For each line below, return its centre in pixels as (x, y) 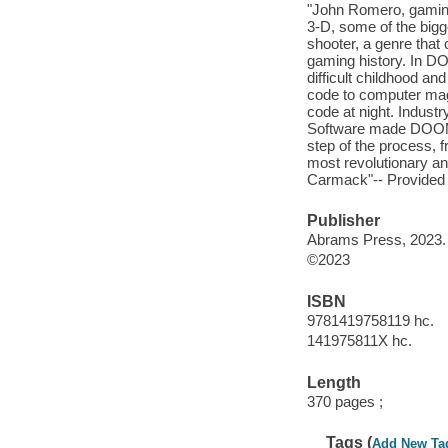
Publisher (343, 220)
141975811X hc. (359, 341)
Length (333, 382)
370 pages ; (344, 402)
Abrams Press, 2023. (376, 240)
